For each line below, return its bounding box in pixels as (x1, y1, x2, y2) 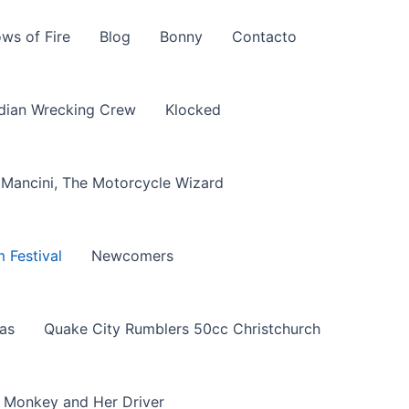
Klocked (165, 100, 221, 119)
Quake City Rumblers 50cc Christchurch (44, 320, 320, 338)
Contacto (232, 27, 297, 46)
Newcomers (91, 246, 173, 265)
